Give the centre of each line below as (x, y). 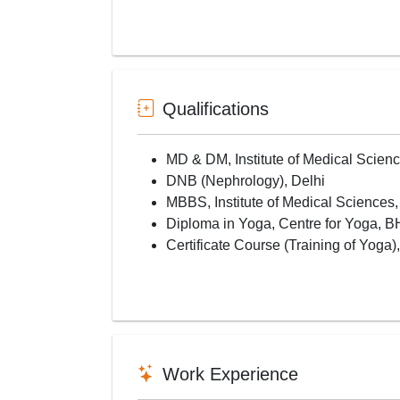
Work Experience (230, 374)
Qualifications (216, 108)
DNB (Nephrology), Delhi (246, 180)
